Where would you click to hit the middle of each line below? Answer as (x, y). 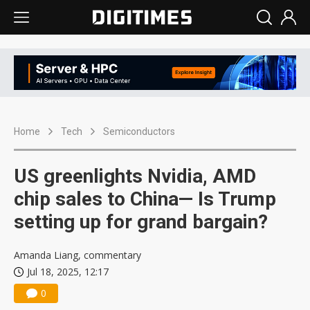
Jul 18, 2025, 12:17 (68, 272)
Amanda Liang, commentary (77, 255)
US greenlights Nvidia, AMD (135, 176)
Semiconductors (139, 132)
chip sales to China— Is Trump (145, 199)
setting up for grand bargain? (141, 222)
